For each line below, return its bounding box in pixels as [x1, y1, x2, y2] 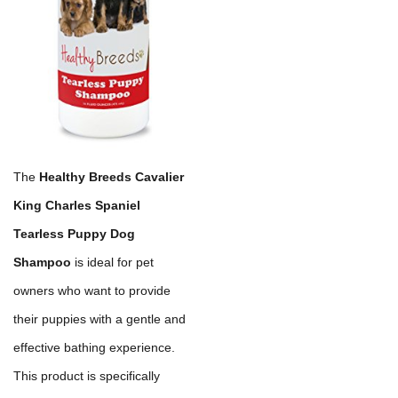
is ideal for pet [71, 254, 154, 269]
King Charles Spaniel [13, 197, 140, 212]
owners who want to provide [13, 283, 171, 298]
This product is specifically [13, 368, 160, 383]
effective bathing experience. [13, 339, 175, 354]
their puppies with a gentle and [13, 311, 186, 326]
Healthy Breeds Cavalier [39, 169, 184, 184]
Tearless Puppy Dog [13, 226, 135, 241]
